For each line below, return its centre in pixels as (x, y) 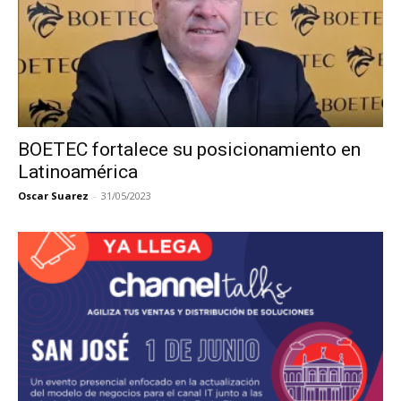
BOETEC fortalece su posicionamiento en (189, 149)
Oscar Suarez (53, 195)
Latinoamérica (78, 171)
